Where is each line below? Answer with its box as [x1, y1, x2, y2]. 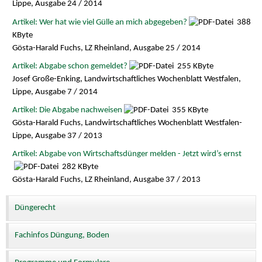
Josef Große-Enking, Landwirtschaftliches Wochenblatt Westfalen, [12, 74, 241, 84]
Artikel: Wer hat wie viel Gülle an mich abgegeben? [12, 18, 187, 27]
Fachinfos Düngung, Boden [15, 231, 109, 240]
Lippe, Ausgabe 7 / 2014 [12, 87, 98, 96]
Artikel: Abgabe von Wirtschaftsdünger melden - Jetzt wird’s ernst [12, 149, 242, 158]
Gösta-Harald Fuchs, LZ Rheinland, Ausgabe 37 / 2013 [12, 175, 201, 184]
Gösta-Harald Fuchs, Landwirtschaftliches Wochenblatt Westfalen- [12, 118, 242, 127]
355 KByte [170, 105, 208, 115]
